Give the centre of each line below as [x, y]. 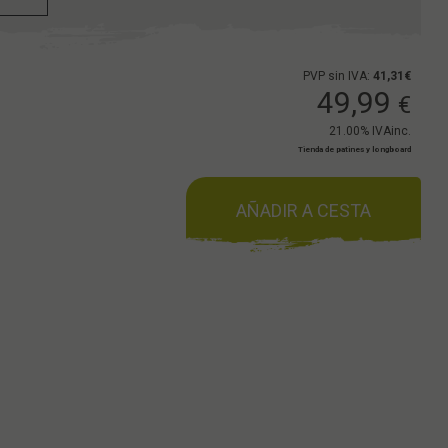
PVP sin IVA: [338, 76]
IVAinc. [392, 131]
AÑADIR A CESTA [304, 210]
